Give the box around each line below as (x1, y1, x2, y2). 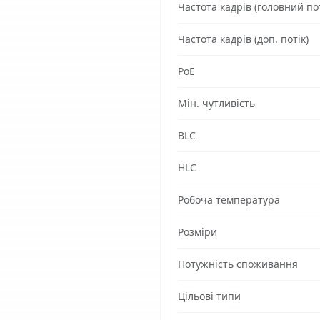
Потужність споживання (178, 257, 298, 271)
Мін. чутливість (178, 96, 255, 110)
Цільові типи (178, 289, 241, 303)
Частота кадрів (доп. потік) (178, 32, 309, 46)
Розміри (178, 225, 217, 239)
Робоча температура (178, 193, 280, 206)
